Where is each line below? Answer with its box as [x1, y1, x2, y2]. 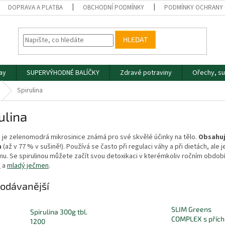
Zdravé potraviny [120, 68, 172, 78]
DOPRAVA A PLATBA [8, 3, 63, 12]
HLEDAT [123, 35, 148, 44]
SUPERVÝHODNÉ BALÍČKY [27, 68, 99, 78]
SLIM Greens [171, 205, 211, 214]
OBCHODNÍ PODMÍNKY [83, 3, 145, 12]
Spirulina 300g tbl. [30, 207, 87, 216]
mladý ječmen [7, 160, 49, 171]
